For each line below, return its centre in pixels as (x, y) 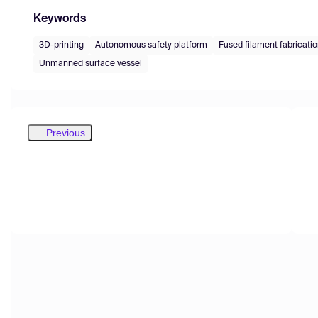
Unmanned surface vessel (91, 64)
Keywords (60, 19)
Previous (66, 132)
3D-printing (61, 45)
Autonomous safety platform (151, 45)
